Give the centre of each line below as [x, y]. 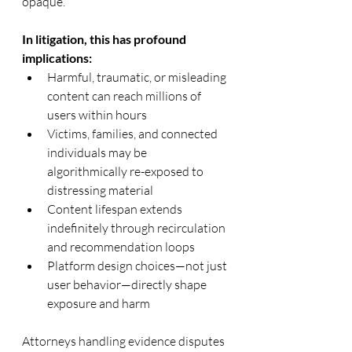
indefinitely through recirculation [137, 227]
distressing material [100, 190]
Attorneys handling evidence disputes [125, 341]
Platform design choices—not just [138, 265]
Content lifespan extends [116, 209]
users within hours [97, 114]
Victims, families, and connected [134, 133]
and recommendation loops [121, 246]
